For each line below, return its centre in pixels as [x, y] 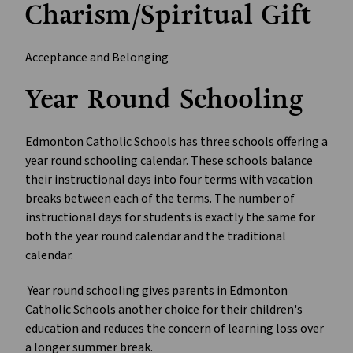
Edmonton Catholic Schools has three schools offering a [176, 142]
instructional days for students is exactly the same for [170, 218]
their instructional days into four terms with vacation [169, 180]
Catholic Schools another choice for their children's [164, 310]
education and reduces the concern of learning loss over [175, 329]
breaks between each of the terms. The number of [160, 199]
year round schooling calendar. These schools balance [169, 161]
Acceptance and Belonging [97, 58]
